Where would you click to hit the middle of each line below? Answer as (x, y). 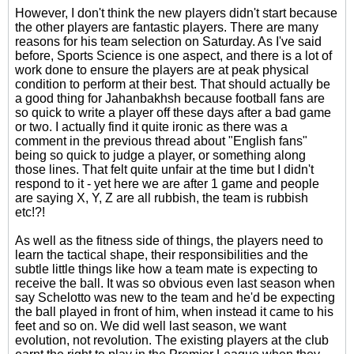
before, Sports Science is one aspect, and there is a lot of (173, 56)
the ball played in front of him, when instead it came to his (174, 312)
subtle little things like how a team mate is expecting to (166, 269)
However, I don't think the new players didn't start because (176, 13)
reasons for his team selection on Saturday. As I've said (168, 41)
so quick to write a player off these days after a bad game (173, 113)
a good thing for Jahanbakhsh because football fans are (170, 98)
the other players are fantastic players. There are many (167, 27)
